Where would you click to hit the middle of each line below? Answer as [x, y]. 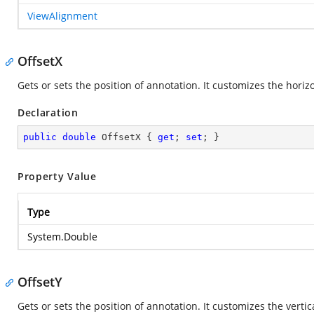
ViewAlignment [62, 16]
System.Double [62, 237]
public [40, 137]
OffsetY [40, 282]
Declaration [48, 112]
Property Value [57, 176]
